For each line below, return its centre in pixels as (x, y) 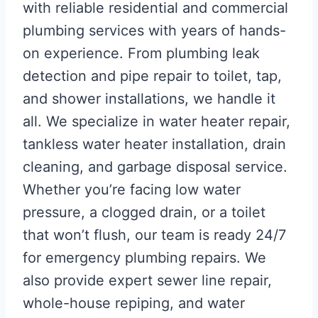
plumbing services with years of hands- (154, 30)
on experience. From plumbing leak (141, 53)
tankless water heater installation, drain (154, 144)
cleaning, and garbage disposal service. (155, 166)
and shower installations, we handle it (149, 98)
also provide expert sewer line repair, (147, 280)
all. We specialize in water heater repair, (157, 121)
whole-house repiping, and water (134, 303)
